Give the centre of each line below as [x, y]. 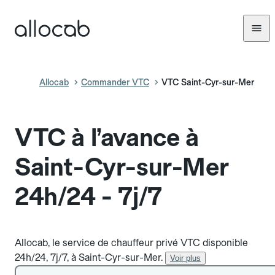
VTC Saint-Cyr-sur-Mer [208, 82]
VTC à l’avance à [107, 137]
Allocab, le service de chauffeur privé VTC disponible [131, 243]
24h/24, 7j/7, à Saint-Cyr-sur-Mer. [89, 258]
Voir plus [185, 258]
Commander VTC [115, 82]
